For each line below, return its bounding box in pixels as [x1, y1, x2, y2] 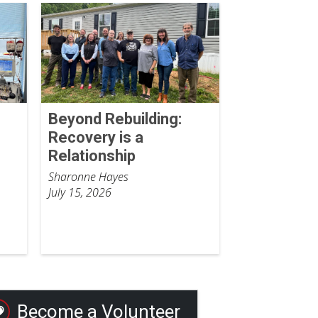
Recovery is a [48, 128, 143, 147]
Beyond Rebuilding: [48, 110, 182, 128]
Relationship [48, 147, 136, 165]
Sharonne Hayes [48, 169, 128, 185]
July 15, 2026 [48, 185, 111, 201]
